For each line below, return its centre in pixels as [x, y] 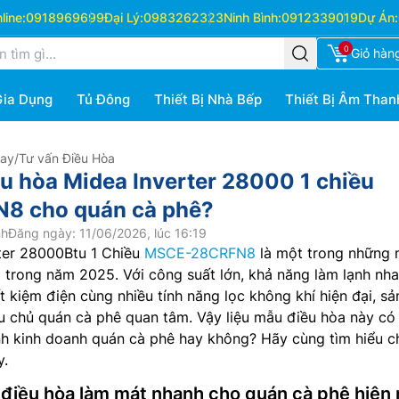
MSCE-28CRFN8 [200, 253]
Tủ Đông [103, 99]
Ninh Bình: [252, 17]
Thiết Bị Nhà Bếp [208, 99]
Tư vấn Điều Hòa [67, 158]
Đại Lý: [123, 17]
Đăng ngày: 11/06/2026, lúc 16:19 [107, 233]
